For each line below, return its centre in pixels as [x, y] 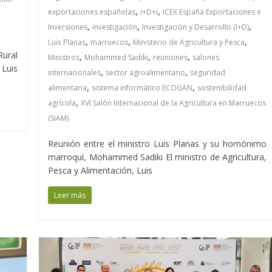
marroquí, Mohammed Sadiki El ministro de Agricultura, [157, 157]
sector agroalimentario [146, 72]
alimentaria [68, 87]
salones [206, 57]
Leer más [70, 195]
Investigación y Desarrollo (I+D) [196, 27]
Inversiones [68, 27]
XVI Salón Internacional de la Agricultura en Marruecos [174, 103]
